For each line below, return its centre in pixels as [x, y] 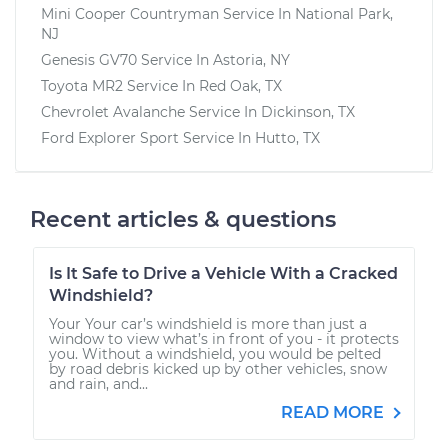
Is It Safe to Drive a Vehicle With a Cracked [223, 273]
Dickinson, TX [308, 111]
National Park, [344, 13]
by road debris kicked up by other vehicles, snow [218, 368]
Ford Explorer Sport [110, 137]
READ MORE [334, 412]
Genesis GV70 [89, 59]
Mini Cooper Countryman [130, 13]
